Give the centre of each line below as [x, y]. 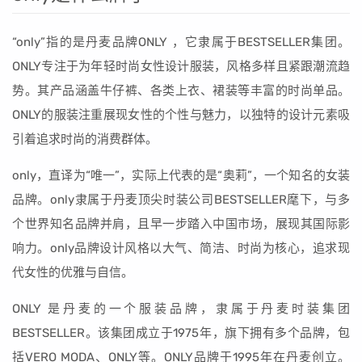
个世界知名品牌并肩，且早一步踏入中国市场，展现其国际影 [181, 224]
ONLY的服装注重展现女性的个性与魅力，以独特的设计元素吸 [181, 115]
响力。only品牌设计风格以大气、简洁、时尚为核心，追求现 [181, 248]
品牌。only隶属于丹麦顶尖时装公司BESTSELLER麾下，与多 [181, 200]
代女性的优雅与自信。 [73, 272]
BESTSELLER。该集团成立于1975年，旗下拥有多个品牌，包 [181, 333]
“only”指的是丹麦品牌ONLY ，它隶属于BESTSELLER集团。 [181, 42]
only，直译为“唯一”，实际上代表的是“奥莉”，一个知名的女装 [181, 175]
